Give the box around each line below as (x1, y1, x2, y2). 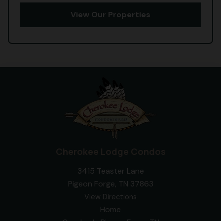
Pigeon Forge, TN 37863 (68, 178, 153, 189)
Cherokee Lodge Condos (55, 145, 166, 157)
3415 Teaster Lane (77, 165, 144, 176)
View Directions (84, 192, 137, 201)
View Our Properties (71, 9, 150, 20)
